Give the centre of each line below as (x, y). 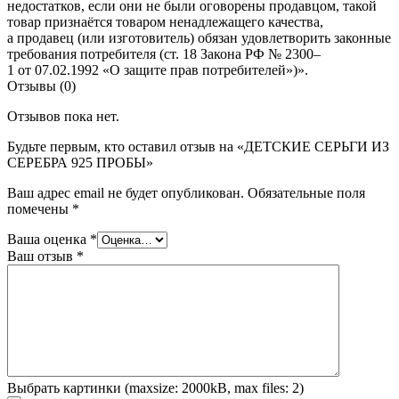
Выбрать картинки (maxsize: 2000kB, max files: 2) (155, 387)
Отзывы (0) (41, 85)
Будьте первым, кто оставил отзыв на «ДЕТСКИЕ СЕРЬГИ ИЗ (198, 146)
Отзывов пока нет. (63, 116)
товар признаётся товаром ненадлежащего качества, (165, 21)
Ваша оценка (49, 239)
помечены (40, 208)
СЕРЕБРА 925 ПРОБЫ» (80, 162)
